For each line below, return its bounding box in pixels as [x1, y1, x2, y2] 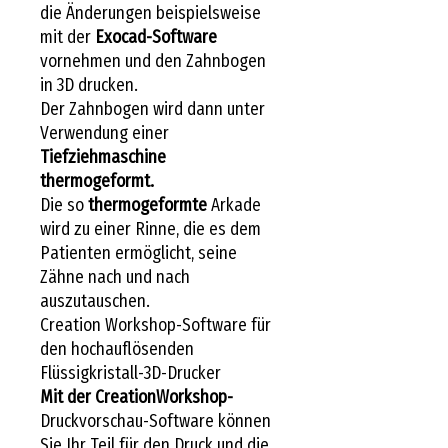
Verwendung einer [40, 121, 169, 144]
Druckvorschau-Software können [40, 409, 271, 432]
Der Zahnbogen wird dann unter [40, 97, 265, 120]
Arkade [207, 193, 261, 216]
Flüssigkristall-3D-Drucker [40, 361, 221, 384]
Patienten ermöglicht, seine [40, 241, 237, 264]
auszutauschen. [40, 289, 150, 312]
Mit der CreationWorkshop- [40, 385, 233, 408]
